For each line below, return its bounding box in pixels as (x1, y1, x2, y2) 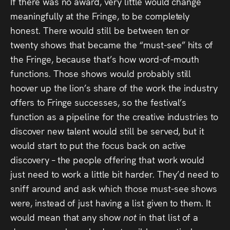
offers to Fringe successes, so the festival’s (10, 95, 187, 108)
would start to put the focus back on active (10, 138, 186, 151)
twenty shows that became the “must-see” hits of (10, 37, 214, 51)
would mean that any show (10, 210, 124, 223)
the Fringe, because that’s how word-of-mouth (10, 52, 200, 65)
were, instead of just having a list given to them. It (10, 196, 212, 209)
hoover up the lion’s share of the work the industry (10, 81, 218, 94)
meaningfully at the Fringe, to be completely (10, 9, 190, 22)
